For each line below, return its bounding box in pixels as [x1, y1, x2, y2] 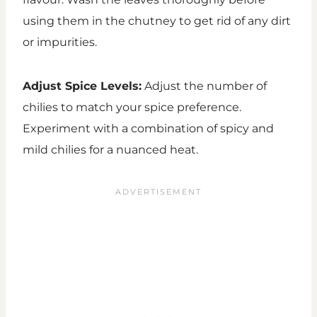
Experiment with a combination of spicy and [23, 122, 274, 136]
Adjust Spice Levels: [23, 79, 142, 93]
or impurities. [23, 35, 97, 50]
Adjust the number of [142, 79, 267, 93]
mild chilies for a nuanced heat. [23, 143, 198, 157]
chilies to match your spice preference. [23, 100, 241, 115]
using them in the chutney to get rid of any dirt [23, 14, 291, 28]
